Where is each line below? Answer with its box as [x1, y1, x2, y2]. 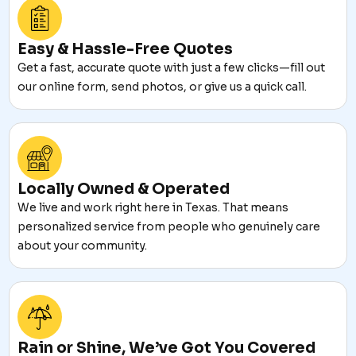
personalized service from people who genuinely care [17, 219, 321, 234]
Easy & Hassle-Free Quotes [17, 40, 234, 59]
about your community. [17, 238, 148, 253]
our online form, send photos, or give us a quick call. [17, 79, 308, 94]
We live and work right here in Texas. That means [17, 200, 289, 215]
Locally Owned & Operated [17, 180, 230, 199]
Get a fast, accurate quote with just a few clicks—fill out [17, 60, 326, 75]
